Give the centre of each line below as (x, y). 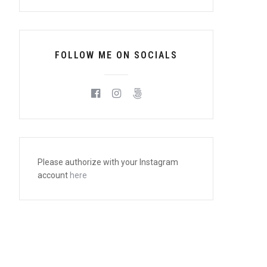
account (54, 175)
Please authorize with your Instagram (108, 162)
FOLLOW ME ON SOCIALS (117, 55)
